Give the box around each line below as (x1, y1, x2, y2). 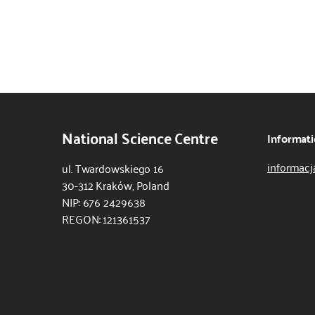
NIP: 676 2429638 (62, 192, 146, 212)
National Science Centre (62, 123, 218, 152)
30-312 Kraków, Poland (62, 175, 169, 195)
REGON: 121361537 (62, 209, 150, 229)
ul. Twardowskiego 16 (62, 158, 164, 179)
